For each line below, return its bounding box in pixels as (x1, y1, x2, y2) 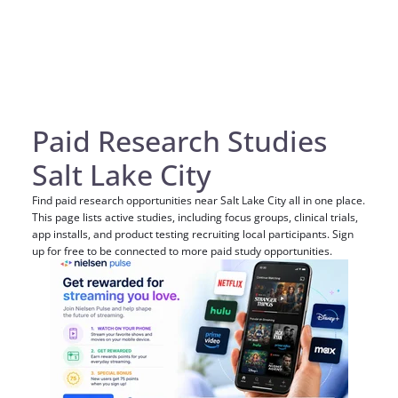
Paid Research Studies (32, 122, 327, 160)
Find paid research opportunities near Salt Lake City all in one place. (32, 193, 365, 208)
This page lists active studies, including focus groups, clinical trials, (32, 210, 358, 225)
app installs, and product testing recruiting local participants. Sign (32, 227, 354, 242)
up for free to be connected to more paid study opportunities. (32, 243, 335, 259)
